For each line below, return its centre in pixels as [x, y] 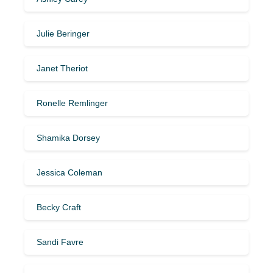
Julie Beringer [63, 33]
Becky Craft [59, 207]
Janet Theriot [62, 68]
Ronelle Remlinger [72, 103]
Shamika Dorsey [68, 137]
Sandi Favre [60, 242]
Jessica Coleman [69, 172]
